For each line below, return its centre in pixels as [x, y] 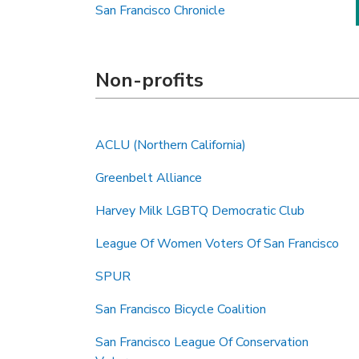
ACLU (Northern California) [171, 145]
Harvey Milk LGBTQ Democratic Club [200, 211]
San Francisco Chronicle [160, 10]
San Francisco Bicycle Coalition [181, 309]
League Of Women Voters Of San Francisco [217, 244]
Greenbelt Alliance [149, 178]
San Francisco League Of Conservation [202, 342]
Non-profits [149, 80]
